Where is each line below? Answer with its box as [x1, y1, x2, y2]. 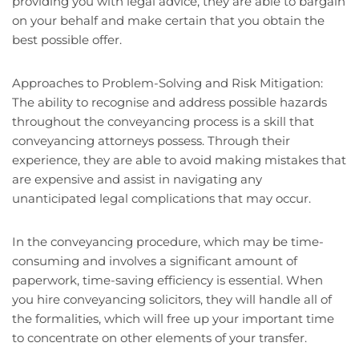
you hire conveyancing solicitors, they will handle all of [12, 292, 332, 308]
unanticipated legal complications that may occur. [12, 191, 311, 207]
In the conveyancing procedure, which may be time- [12, 234, 324, 250]
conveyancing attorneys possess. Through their [12, 133, 290, 149]
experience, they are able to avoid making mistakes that [12, 152, 346, 168]
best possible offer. [12, 32, 122, 48]
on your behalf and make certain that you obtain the [12, 13, 325, 29]
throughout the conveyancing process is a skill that [12, 114, 314, 130]
